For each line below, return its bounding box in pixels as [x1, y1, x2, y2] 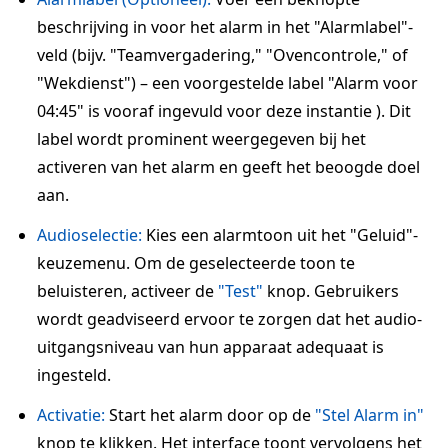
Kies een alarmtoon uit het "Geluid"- [142, 224, 418, 246]
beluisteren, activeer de [37, 280, 218, 302]
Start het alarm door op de [105, 404, 315, 426]
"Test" [218, 280, 263, 302]
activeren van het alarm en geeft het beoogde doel [37, 156, 420, 178]
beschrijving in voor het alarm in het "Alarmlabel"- [37, 16, 413, 38]
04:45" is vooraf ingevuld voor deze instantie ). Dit [37, 100, 411, 122]
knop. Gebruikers [263, 280, 399, 302]
